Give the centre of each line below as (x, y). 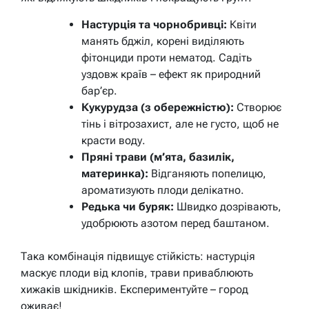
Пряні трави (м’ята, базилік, (158, 157)
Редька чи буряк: (128, 207)
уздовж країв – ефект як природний (171, 74)
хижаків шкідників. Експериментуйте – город (134, 290)
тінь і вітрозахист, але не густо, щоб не (180, 124)
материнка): (115, 174)
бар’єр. (99, 91)
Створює (258, 108)
